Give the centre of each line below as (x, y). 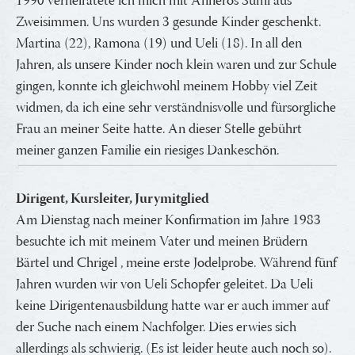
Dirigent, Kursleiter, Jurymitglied (113, 199)
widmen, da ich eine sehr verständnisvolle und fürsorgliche (176, 108)
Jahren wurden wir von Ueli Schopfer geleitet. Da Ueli (164, 285)
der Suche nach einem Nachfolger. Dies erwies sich (156, 328)
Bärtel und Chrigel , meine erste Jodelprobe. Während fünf (176, 263)
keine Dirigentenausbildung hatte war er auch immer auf (172, 306)
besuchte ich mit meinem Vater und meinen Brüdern (162, 242)
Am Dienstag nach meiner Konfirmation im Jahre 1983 (168, 221)
